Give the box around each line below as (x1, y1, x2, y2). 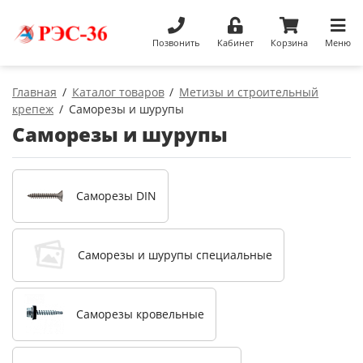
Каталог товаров (71, 83, 164, 100)
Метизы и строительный (179, 83, 319, 100)
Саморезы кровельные (76, 306, 204, 322)
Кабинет (216, 36, 254, 49)
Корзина (270, 36, 308, 49)
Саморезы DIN (76, 188, 156, 204)
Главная (12, 83, 57, 100)
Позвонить (152, 36, 200, 49)
